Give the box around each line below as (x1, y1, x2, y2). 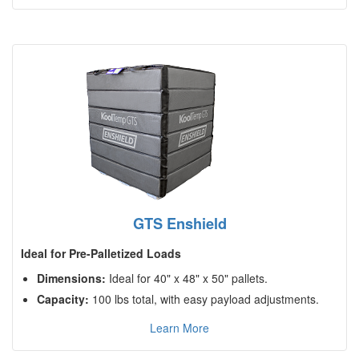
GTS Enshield (132, 213, 227, 235)
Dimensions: (37, 270, 106, 287)
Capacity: (37, 291, 89, 308)
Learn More (150, 320, 209, 337)
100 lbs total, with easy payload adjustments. (89, 291, 319, 308)
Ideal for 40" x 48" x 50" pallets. (106, 270, 268, 287)
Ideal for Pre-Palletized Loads (21, 245, 181, 262)
